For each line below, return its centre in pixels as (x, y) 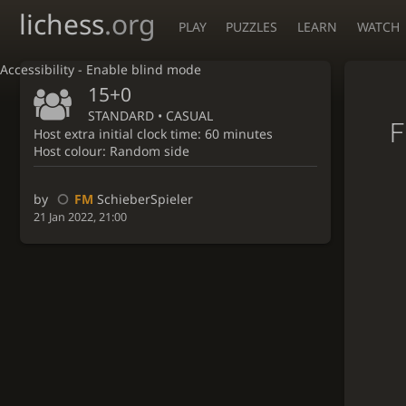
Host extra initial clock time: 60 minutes (153, 134)
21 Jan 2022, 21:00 (80, 217)
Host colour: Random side (111, 151)
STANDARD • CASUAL (150, 115)
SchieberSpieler (144, 199)
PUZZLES (252, 27)
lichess (62, 24)
